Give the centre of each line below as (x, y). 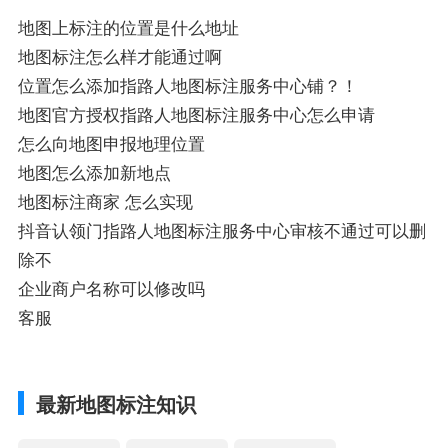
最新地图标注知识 (115, 403)
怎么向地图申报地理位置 (111, 143)
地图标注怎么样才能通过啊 (119, 56)
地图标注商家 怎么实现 (105, 201)
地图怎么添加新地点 (94, 172)
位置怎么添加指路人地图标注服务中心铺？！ (187, 85)
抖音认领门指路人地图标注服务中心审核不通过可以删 (221, 230)
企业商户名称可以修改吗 (111, 288)
